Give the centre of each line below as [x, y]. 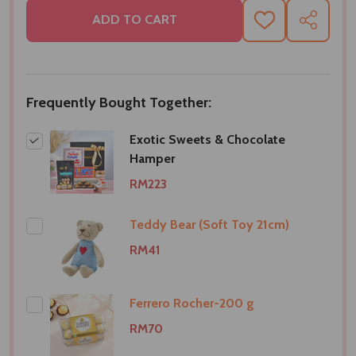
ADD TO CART [134, 20]
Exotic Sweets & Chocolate [207, 139]
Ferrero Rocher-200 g [192, 303]
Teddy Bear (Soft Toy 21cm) [209, 224]
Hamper [152, 158]
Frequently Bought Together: [119, 102]
